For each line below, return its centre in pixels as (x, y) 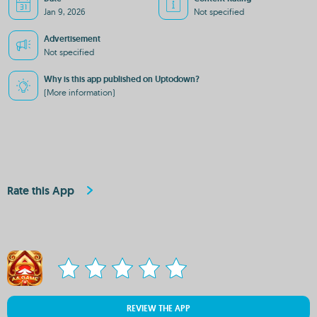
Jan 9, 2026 (65, 12)
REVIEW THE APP (158, 309)
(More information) (80, 92)
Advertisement (72, 39)
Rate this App (41, 190)
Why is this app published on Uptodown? (122, 79)
